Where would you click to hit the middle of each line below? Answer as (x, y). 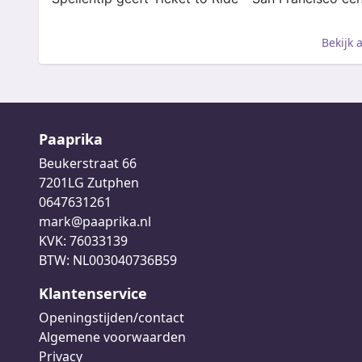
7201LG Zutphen (89, 183)
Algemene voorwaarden (112, 337)
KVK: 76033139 (83, 241)
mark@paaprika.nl (95, 221)
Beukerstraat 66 (88, 163)
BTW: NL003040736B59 (108, 260)
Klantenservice (93, 293)
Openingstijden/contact (112, 318)
